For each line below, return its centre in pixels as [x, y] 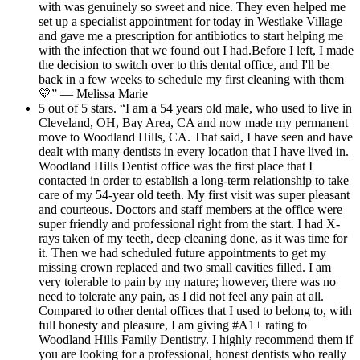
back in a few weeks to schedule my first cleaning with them [191, 79]
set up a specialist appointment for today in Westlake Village [190, 21]
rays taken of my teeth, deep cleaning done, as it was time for [193, 238]
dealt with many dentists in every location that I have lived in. [194, 151]
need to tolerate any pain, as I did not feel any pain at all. [181, 296]
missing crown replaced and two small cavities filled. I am [185, 267]
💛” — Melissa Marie [93, 93]
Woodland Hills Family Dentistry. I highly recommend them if [196, 339]
